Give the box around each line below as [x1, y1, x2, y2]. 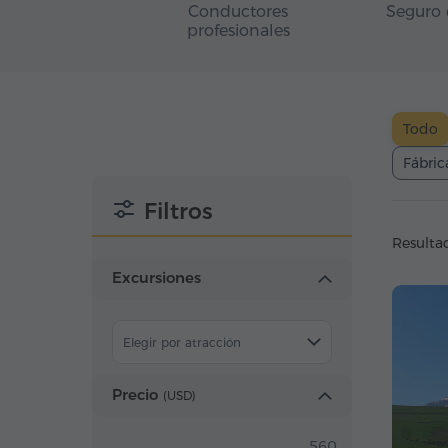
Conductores [188, 2, 288, 21]
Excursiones [112, 268, 201, 287]
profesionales [186, 21, 290, 40]
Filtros [144, 198, 213, 225]
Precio [112, 385, 158, 404]
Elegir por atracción [123, 335, 241, 350]
